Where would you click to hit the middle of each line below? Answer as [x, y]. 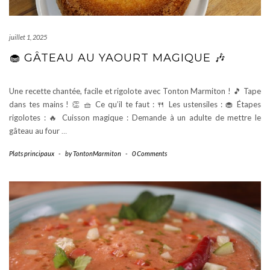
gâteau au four [35, 131]
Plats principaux [32, 153]
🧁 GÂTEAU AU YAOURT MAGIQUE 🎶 [118, 58]
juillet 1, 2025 [28, 37]
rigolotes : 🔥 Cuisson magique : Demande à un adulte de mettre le [135, 118]
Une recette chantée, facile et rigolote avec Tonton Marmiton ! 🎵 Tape [135, 91]
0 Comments [149, 153]
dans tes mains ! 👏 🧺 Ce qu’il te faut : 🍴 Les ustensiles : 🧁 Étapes [135, 104]
